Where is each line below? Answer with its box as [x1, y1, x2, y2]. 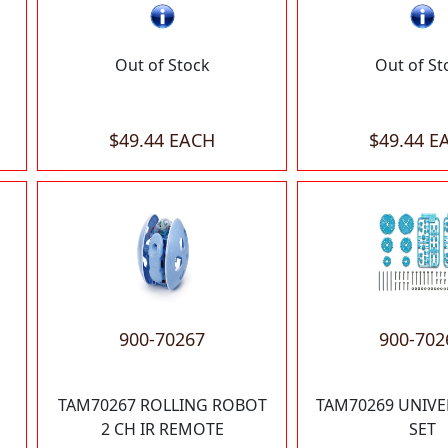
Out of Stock [114, 53, 210, 76]
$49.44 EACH [109, 127, 215, 152]
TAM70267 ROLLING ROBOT [57, 393, 267, 416]
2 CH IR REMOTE [100, 417, 224, 440]
